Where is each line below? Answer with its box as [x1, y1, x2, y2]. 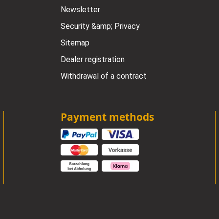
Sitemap [60, 38, 89, 47]
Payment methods [60, 109, 154, 124]
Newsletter [60, 4, 100, 14]
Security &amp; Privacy [60, 21, 140, 31]
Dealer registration [60, 54, 125, 64]
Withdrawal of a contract [60, 71, 147, 81]
